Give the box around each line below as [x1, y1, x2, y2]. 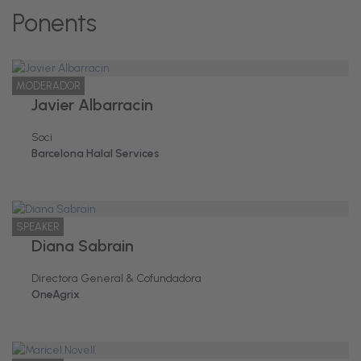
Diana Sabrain [31, 236, 134, 255]
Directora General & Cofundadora [31, 272, 201, 285]
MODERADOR [16, 80, 81, 92]
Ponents [12, 8, 97, 38]
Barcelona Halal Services [31, 147, 160, 160]
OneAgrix [31, 288, 80, 301]
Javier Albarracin [31, 95, 153, 114]
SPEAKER [16, 221, 60, 233]
